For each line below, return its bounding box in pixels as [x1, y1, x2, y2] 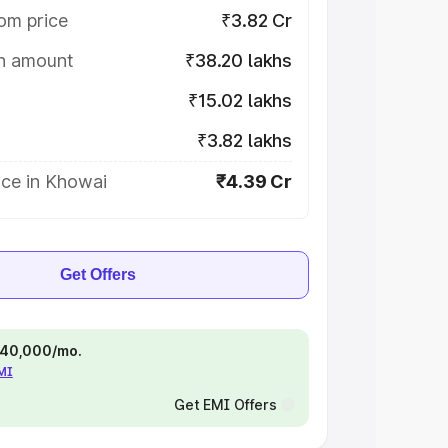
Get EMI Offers [173, 396, 277, 413]
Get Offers [60, 266, 136, 283]
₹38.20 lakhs [185, 50, 292, 71]
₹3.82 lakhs [196, 130, 292, 151]
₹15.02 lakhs [188, 90, 292, 111]
